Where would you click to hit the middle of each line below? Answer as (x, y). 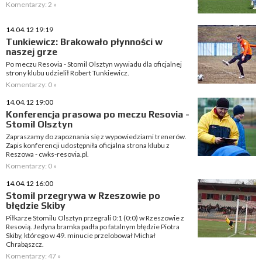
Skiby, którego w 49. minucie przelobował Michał (81, 235)
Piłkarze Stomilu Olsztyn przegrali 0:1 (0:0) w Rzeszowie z (95, 218)
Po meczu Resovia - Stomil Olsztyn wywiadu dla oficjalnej (94, 64)
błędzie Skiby (36, 206)
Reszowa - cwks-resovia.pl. (47, 154)
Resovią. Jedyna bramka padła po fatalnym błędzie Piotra (93, 227)
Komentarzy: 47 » (33, 256)
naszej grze (32, 52)
